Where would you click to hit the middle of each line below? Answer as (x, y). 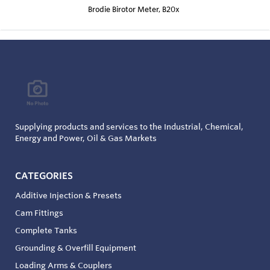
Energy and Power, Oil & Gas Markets (86, 138)
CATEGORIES (44, 175)
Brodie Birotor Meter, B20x (134, 9)
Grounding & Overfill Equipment (76, 247)
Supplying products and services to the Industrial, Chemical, (129, 126)
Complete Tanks (46, 230)
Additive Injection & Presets (68, 195)
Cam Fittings (39, 212)
